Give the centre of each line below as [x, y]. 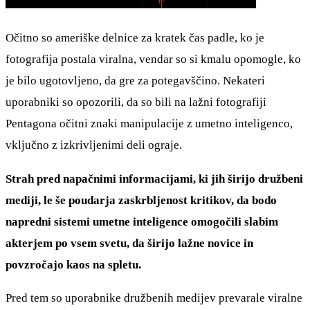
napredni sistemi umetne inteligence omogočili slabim [142, 221]
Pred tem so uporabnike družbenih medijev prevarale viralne [154, 298]
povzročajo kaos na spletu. [73, 264]
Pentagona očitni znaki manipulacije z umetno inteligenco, [149, 124]
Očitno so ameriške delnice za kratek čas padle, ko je [135, 38]
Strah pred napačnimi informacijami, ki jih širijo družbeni [154, 179]
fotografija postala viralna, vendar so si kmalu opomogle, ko [153, 60]
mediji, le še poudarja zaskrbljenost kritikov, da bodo [141, 200]
